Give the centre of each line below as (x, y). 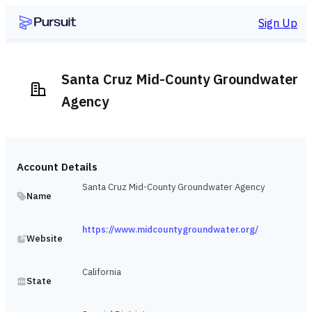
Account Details (57, 167)
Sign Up (278, 23)
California (102, 272)
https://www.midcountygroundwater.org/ (170, 229)
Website (45, 239)
